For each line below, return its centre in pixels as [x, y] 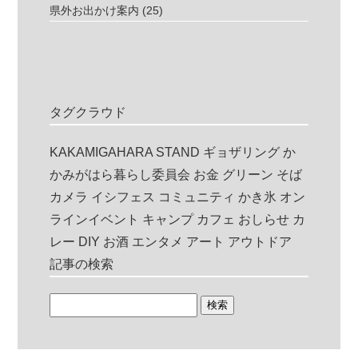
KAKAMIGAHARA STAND [125, 152]
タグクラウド [88, 112]
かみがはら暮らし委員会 [120, 175]
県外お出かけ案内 [95, 10]
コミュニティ [197, 197]
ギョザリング [242, 152]
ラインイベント [95, 219]
